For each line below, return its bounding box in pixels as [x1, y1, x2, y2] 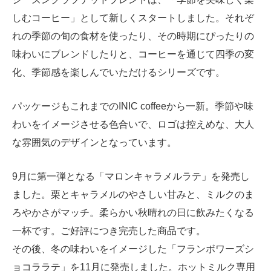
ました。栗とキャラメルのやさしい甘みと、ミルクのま [12, 189, 254, 200]
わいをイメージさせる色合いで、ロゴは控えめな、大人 [12, 119, 254, 129]
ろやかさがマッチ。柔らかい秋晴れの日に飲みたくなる [12, 207, 254, 218]
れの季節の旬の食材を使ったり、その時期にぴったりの [12, 30, 254, 41]
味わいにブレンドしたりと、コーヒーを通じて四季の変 [12, 48, 254, 59]
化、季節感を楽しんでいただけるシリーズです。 [12, 67, 225, 77]
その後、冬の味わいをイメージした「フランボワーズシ [12, 243, 254, 254]
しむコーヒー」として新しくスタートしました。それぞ [12, 12, 254, 23]
